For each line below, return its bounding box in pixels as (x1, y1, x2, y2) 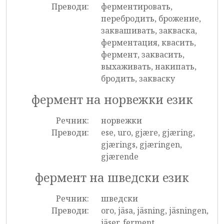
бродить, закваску (100, 73, 175, 84)
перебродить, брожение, (100, 13, 201, 24)
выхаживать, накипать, (100, 61, 196, 72)
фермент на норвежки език (31, 91, 193, 107)
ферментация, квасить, (100, 37, 196, 48)
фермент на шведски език (35, 169, 189, 185)
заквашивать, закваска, (100, 25, 197, 36)
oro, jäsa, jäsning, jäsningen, (100, 205, 208, 216)
